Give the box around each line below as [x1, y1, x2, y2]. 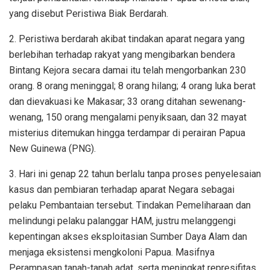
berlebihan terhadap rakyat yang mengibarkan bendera [9, 49, 235, 61]
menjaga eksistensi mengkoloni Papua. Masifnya [9, 246, 215, 259]
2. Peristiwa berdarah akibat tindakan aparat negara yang [9, 33, 245, 45]
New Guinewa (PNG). [9, 143, 96, 155]
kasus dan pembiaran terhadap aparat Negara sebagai [9, 184, 234, 196]
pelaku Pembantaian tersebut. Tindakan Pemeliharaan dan [9, 199, 251, 212]
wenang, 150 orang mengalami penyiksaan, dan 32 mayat [9, 111, 246, 124]
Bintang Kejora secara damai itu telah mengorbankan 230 [9, 64, 246, 77]
